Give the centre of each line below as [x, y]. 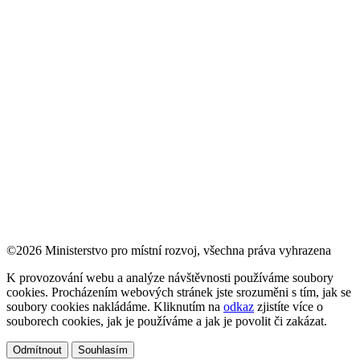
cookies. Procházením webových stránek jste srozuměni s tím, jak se [179, 292]
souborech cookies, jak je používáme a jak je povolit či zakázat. [167, 321]
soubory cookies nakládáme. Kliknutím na [115, 306]
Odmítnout [37, 350]
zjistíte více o [288, 306]
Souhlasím [103, 350]
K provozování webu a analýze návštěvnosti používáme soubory [170, 277]
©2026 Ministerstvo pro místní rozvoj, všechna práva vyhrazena [169, 250]
